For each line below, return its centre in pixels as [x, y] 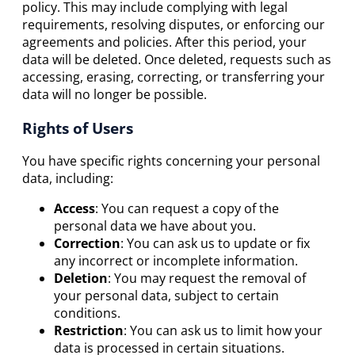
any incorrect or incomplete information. [176, 261]
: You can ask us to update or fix [215, 244]
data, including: [68, 179]
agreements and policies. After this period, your [164, 42]
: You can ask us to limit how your [223, 331]
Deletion [81, 279]
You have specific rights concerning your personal [171, 161]
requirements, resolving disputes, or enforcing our [174, 24]
